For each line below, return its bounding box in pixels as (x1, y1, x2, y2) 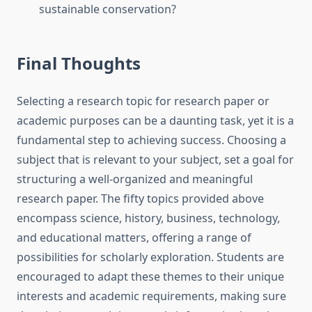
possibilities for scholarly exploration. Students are (17, 249, 284, 265)
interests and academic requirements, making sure (17, 288, 286, 304)
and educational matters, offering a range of (17, 230, 251, 246)
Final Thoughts (17, 52, 141, 75)
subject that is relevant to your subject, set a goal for (17, 152, 294, 168)
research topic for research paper (77, 93, 255, 109)
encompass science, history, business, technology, (17, 210, 280, 226)
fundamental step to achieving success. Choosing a (17, 132, 286, 148)
